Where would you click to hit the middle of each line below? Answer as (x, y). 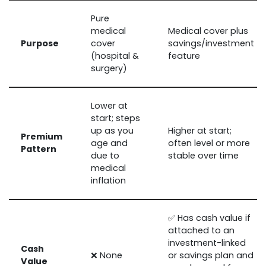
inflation (108, 180)
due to (105, 155)
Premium (42, 136)
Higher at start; (200, 130)
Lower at (109, 105)
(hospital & (115, 56)
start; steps (115, 118)
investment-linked (207, 243)
